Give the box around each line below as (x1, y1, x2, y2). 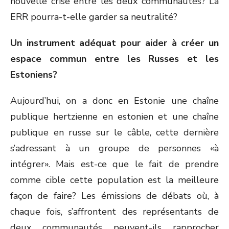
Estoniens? (10, 68, 57, 81)
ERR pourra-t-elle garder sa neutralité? (10, 11, 177, 23)
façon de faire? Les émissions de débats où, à (10, 190, 219, 202)
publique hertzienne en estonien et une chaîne (10, 110, 219, 123)
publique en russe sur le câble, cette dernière (10, 126, 219, 139)
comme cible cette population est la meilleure (10, 174, 219, 186)
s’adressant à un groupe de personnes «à (10, 142, 219, 154)
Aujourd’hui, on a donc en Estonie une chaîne (10, 95, 219, 107)
